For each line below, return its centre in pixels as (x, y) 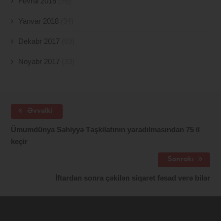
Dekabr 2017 (39, 41)
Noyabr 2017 (39, 62)
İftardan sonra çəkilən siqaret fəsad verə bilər (132, 178)
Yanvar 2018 (39, 21)
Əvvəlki (39, 111)
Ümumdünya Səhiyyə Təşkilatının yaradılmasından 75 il (106, 130)
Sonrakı (182, 160)
